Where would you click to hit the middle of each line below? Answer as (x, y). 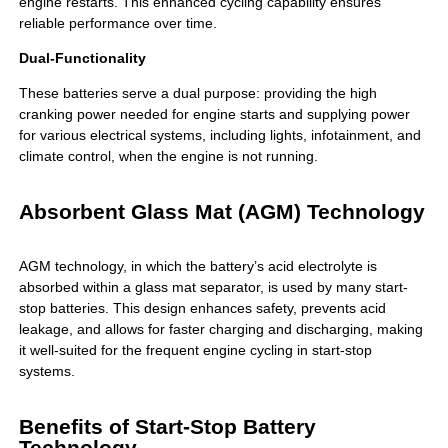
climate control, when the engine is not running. (168, 156)
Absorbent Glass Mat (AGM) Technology (221, 212)
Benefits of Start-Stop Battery (167, 427)
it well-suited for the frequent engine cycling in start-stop (195, 350)
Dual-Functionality (82, 58)
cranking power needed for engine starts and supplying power (214, 114)
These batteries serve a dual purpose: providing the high (197, 93)
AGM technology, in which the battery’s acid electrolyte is (197, 266)
